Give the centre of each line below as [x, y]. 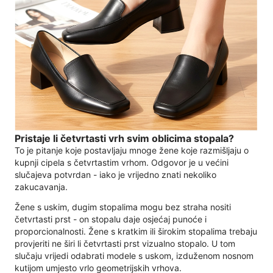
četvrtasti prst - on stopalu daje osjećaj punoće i [111, 219]
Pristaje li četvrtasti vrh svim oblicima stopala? [124, 138]
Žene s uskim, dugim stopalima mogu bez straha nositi [123, 207]
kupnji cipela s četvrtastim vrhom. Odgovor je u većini [122, 163]
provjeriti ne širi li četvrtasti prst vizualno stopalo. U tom [125, 244]
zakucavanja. [41, 187]
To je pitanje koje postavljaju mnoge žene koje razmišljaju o [132, 151]
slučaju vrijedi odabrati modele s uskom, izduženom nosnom [134, 256]
